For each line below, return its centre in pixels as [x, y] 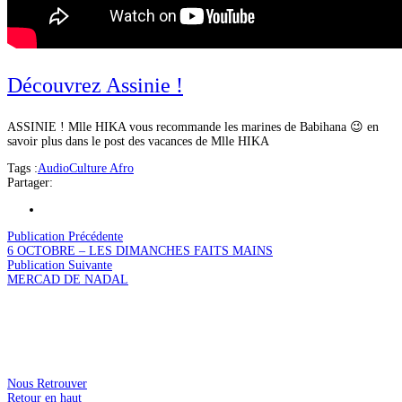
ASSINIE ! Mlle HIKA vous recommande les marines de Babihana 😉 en [193, 127]
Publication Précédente [65, 236]
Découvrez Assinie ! [95, 85]
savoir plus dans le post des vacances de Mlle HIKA [138, 141]
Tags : [22, 168]
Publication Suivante [60, 265]
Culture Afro [101, 168]
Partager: [30, 182]
